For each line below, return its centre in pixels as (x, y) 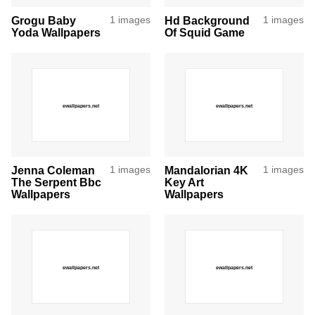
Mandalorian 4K (206, 170)
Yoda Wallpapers (56, 32)
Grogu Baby (44, 20)
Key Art (184, 182)
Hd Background (207, 20)
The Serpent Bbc (56, 182)
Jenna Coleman (53, 170)
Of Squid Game (205, 32)
